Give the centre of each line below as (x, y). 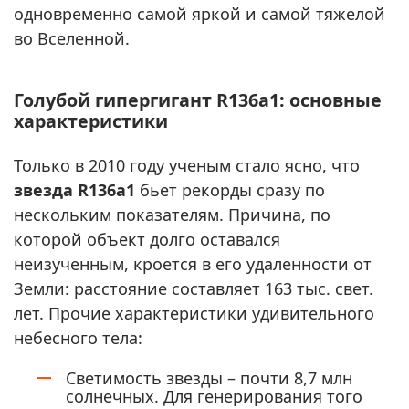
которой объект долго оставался (147, 239)
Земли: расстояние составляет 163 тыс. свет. (194, 288)
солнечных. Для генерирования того (214, 396)
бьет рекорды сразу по (230, 189)
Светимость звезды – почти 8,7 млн (209, 378)
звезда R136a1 (74, 189)
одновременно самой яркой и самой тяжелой (199, 13)
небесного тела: (78, 337)
